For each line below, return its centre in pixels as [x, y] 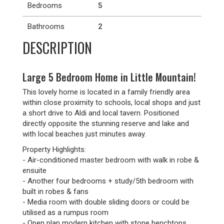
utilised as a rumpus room [65, 212]
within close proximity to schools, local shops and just [111, 102]
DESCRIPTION [57, 48]
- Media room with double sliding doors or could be [106, 202]
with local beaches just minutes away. [84, 134]
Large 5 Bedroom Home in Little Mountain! [109, 77]
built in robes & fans [55, 191]
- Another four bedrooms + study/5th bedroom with [108, 181]
